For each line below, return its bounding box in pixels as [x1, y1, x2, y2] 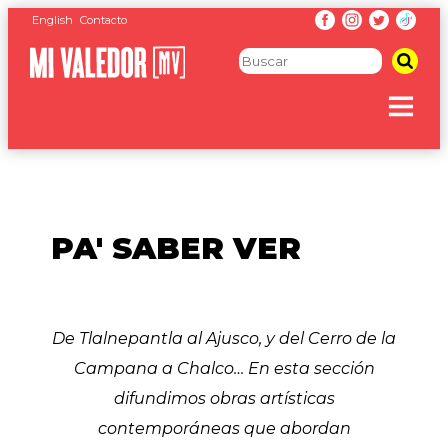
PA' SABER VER [51, 229, 302, 267]
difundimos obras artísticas [113, 388, 335, 408]
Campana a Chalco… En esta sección [73, 358, 375, 378]
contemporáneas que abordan [97, 418, 351, 438]
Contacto [79, 13, 127, 27]
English [31, 13, 73, 27]
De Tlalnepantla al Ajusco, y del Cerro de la [52, 328, 396, 348]
